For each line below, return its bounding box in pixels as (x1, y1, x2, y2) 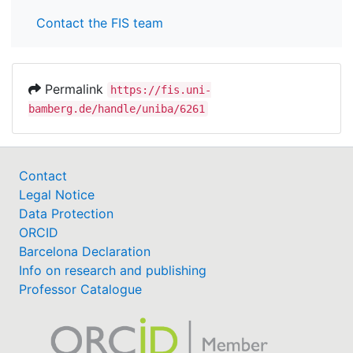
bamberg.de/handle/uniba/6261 (28, 102, 205, 115)
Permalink (41, 80, 107, 97)
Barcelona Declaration (19, 243, 150, 259)
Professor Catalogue (19, 281, 142, 297)
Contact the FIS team (36, 14, 163, 31)
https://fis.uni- (110, 83, 211, 96)
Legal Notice (19, 186, 95, 203)
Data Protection (19, 205, 113, 221)
